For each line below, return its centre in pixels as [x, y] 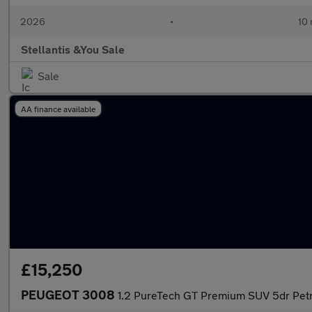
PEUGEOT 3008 [69, 295]
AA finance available [58, 109]
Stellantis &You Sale [73, 49]
